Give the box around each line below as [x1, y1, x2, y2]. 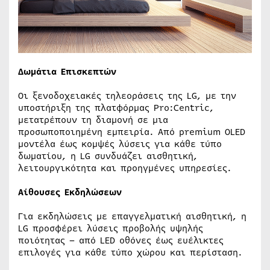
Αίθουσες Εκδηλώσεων [18, 185, 122, 199]
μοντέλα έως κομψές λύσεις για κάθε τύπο [18, 137, 222, 151]
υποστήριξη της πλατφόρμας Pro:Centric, [18, 101, 214, 115]
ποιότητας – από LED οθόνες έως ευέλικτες [18, 233, 224, 247]
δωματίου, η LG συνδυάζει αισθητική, [18, 149, 198, 163]
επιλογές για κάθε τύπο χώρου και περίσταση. [18, 245, 242, 259]
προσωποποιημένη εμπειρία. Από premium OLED [18, 125, 245, 139]
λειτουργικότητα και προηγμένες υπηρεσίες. [18, 161, 231, 175]
